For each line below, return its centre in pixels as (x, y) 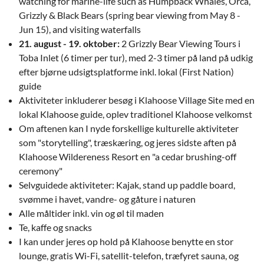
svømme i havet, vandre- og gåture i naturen (107, 199)
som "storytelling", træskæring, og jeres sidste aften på (128, 142)
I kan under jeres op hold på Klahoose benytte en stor (126, 241)
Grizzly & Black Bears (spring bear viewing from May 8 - (130, 15)
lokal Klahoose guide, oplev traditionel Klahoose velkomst (136, 114)
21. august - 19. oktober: (69, 43)
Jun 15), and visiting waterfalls (80, 29)
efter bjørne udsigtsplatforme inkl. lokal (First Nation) (126, 72)
